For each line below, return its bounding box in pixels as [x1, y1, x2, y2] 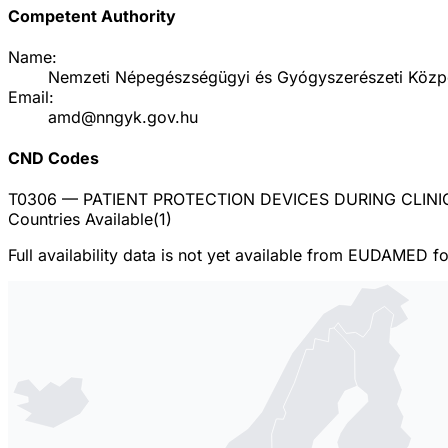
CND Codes [8, 148, 99, 169]
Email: [8, 86, 54, 107]
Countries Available [8, 209, 153, 230]
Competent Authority [8, 5, 176, 26]
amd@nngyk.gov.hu [48, 106, 198, 127]
